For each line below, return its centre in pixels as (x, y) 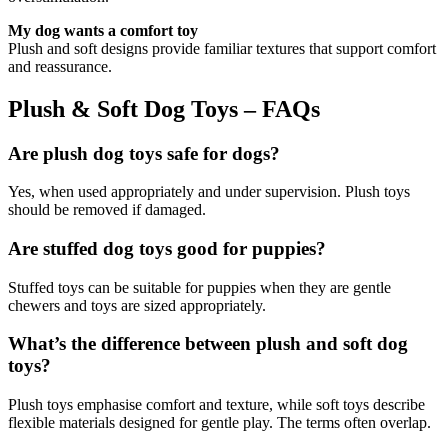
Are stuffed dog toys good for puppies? (167, 248)
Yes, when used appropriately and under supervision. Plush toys (209, 192)
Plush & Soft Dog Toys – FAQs (164, 108)
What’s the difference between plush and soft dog (208, 344)
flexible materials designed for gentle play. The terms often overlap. (219, 423)
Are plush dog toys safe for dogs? (144, 153)
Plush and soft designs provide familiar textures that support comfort (222, 48)
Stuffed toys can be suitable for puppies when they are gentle (199, 287)
